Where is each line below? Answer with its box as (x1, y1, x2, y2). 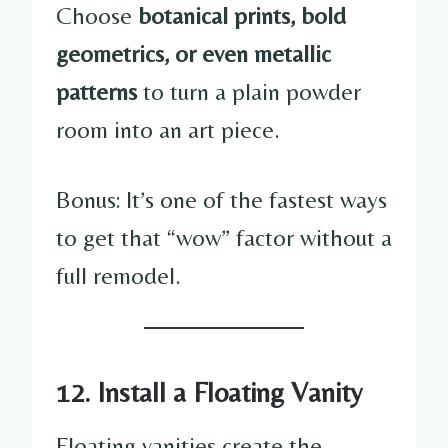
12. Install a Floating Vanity (56, 375, 362, 408)
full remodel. (56, 261, 181, 289)
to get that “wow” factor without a (56, 223, 392, 251)
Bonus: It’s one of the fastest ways (56, 185, 387, 213)
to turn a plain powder (137, 77, 361, 105)
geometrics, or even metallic (56, 39, 331, 67)
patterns (56, 77, 137, 105)
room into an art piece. (56, 115, 280, 143)
